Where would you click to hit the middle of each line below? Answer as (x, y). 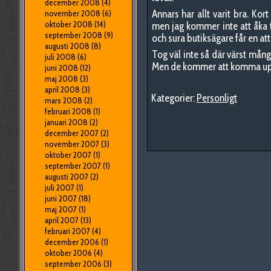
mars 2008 (63, 100)
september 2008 (73, 35)
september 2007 (73, 166)
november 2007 (72, 144)
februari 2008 (68, 111)
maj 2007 (60, 209)
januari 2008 (66, 122)
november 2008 (72, 13)
